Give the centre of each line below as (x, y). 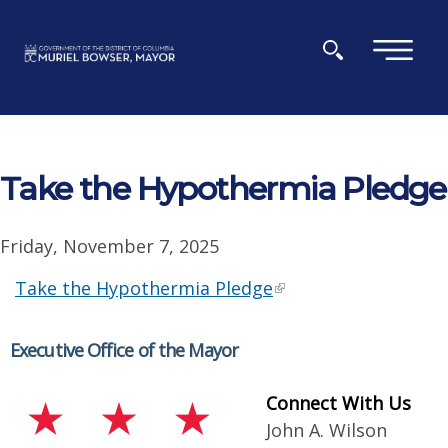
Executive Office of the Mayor (124, 350)
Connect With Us (338, 403)
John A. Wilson (326, 430)
